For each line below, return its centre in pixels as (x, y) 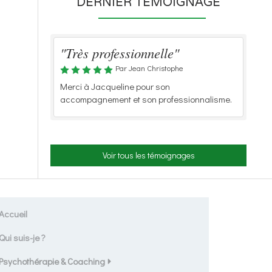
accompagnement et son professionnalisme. (146, 99)
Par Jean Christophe (149, 68)
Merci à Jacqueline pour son (115, 86)
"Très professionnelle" (120, 53)
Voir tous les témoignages (148, 155)
